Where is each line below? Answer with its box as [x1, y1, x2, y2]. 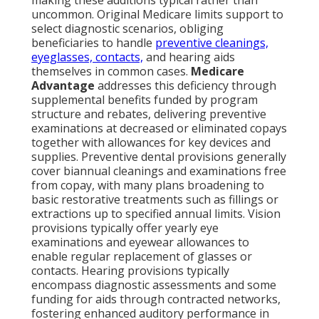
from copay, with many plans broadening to [31, 177, 264, 194]
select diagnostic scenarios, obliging [31, 21, 224, 37]
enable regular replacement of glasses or [31, 249, 252, 265]
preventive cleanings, [155, 35, 268, 51]
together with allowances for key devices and [31, 135, 271, 151]
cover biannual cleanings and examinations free [31, 163, 286, 179]
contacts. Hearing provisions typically [31, 263, 229, 279]
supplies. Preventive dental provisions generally [31, 149, 286, 165]
